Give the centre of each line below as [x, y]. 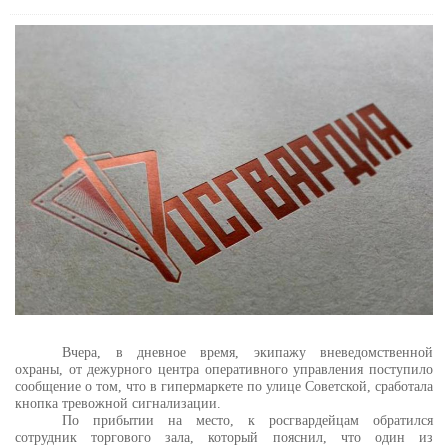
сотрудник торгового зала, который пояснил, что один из [224, 438]
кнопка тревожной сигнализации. [118, 404]
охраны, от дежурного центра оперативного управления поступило [224, 370]
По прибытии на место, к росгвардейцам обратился [247, 421]
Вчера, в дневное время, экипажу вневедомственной [247, 353]
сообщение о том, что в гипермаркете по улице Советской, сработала [224, 387]
